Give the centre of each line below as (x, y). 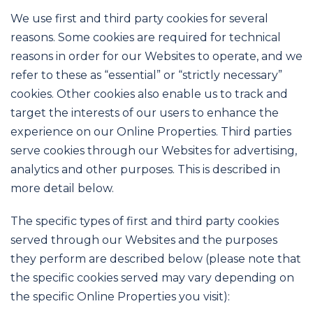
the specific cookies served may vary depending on (152, 278)
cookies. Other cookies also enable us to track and (149, 94)
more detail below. (62, 188)
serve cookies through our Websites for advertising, (154, 150)
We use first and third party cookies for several (139, 18)
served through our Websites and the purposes (144, 240)
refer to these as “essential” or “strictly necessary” (146, 75)
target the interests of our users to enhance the (145, 112)
